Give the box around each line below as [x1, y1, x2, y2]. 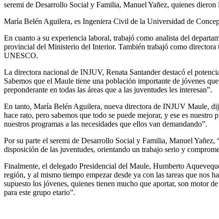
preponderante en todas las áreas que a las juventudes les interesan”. [4, 86, 212, 94]
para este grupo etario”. [4, 188, 75, 197]
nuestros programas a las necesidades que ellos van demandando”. [4, 120, 207, 129]
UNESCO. [4, 51, 38, 60]
